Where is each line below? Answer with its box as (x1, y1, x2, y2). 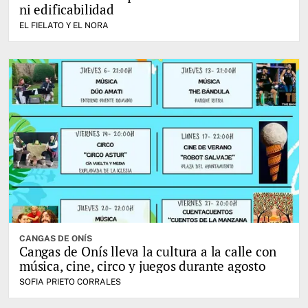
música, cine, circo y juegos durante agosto (19, 256, 266, 274)
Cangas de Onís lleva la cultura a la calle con (19, 242, 277, 260)
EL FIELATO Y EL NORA (19, 21, 109, 31)
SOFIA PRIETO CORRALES (19, 276, 121, 287)
